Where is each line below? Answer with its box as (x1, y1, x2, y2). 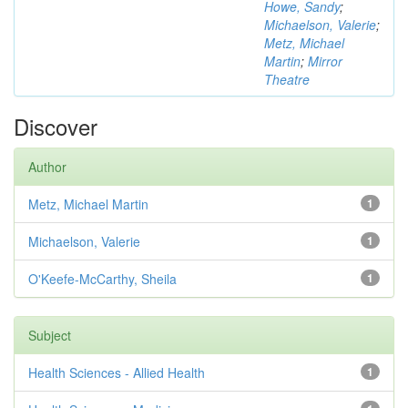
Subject (28, 326, 71, 344)
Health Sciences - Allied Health (28, 363, 205, 382)
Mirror (308, 52, 342, 70)
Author (28, 158, 66, 176)
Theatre (264, 70, 310, 88)
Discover (14, 110, 97, 142)
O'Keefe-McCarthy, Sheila (28, 270, 177, 288)
